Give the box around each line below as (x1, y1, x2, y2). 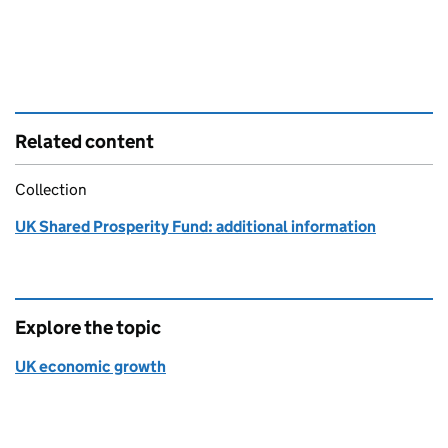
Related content (15, 130, 154, 153)
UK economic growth (15, 357, 166, 376)
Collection (15, 180, 87, 199)
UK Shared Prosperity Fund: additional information (15, 217, 376, 236)
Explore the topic (15, 316, 161, 339)
